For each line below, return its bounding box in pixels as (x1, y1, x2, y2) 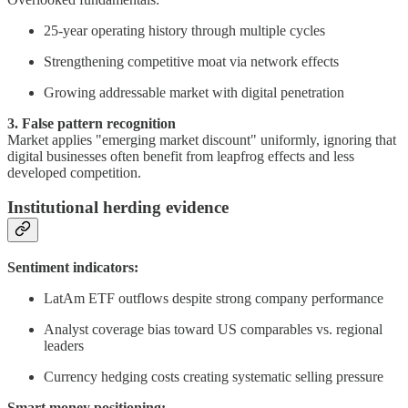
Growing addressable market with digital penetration (44, 84, 344, 100)
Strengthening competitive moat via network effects (44, 53, 339, 69)
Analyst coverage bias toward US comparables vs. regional (44, 321, 382, 338)
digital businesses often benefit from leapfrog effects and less (7, 148, 354, 164)
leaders (44, 338, 84, 354)
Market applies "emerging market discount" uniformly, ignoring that (7, 131, 396, 148)
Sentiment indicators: (7, 260, 138, 276)
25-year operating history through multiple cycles (44, 22, 325, 38)
